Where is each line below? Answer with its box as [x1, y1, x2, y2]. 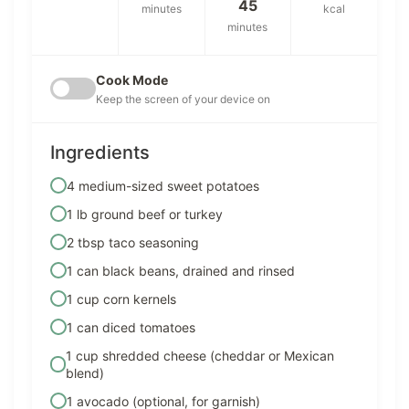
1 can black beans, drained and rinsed [67, 262, 295, 278]
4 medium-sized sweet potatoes [67, 177, 259, 194]
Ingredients [50, 141, 150, 163]
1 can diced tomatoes [67, 319, 195, 335]
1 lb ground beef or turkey [67, 205, 223, 222]
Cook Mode [96, 71, 168, 88]
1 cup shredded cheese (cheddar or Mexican [66, 347, 335, 363]
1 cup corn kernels [67, 290, 176, 307]
